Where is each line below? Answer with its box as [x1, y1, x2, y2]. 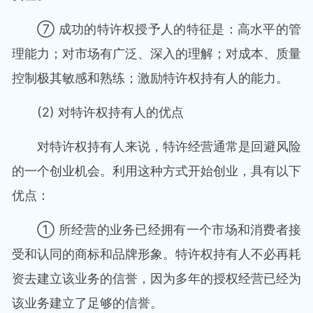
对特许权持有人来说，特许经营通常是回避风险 [37, 139, 301, 154]
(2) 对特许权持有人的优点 [37, 105, 184, 119]
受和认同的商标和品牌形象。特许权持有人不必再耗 [12, 247, 301, 261]
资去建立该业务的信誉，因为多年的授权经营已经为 [12, 271, 301, 286]
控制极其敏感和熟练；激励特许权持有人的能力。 [12, 71, 289, 85]
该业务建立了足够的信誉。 [12, 296, 163, 310]
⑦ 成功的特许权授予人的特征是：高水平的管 [37, 22, 301, 36]
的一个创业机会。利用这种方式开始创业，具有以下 [12, 163, 301, 178]
